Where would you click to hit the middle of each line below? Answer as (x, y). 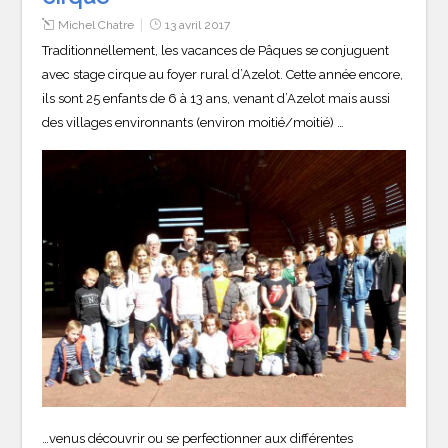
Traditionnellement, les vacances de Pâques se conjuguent (216, 51)
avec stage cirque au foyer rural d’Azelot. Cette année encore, (223, 75)
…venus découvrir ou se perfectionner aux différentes (198, 438)
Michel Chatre (96, 25)
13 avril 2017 (198, 25)
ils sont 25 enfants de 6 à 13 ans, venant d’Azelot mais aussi (216, 99)
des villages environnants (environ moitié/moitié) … (193, 123)
